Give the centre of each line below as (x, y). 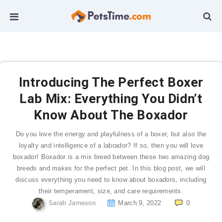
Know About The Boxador (111, 115)
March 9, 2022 (140, 203)
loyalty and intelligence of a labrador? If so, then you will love (111, 146)
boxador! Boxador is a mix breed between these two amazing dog (111, 157)
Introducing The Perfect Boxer (111, 83)
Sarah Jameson (72, 203)
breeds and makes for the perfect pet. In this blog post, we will (111, 168)
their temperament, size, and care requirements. (111, 191)
